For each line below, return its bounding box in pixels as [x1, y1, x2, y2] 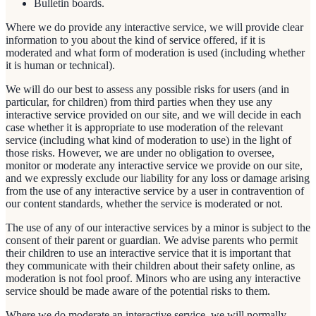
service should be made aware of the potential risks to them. [6, 285, 270, 298]
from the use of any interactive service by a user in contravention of [6, 185, 304, 197]
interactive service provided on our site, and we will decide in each [6, 109, 301, 121]
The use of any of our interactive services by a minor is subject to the [6, 221, 310, 234]
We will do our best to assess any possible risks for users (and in [6, 83, 289, 96]
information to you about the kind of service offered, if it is [6, 34, 265, 47]
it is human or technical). [6, 59, 115, 72]
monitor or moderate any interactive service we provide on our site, [6, 159, 303, 172]
